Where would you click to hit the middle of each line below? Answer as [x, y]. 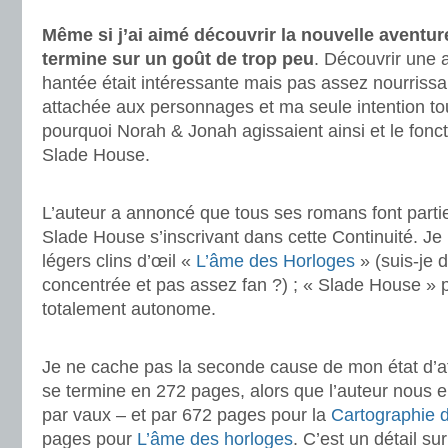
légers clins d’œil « [119, 261]
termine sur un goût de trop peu [178, 59]
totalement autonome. [129, 309]
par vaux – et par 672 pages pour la [186, 415]
